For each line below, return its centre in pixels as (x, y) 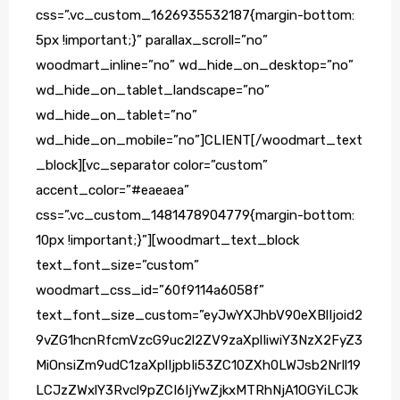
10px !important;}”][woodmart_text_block (167, 241)
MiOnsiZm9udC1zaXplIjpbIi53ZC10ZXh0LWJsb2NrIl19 (198, 366)
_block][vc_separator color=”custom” (152, 166)
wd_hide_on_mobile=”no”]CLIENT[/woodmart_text (199, 141)
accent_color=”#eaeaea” (112, 191)
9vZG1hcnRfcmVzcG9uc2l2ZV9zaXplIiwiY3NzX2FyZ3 (199, 341)
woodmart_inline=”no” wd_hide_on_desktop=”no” (195, 66)
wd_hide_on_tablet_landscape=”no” (153, 91)
